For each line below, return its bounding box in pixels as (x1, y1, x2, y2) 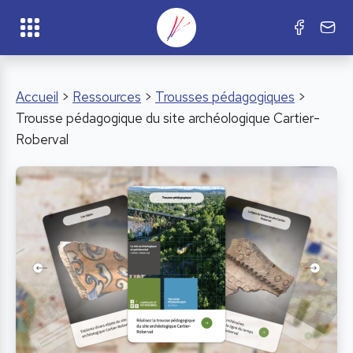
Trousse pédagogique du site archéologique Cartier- (16, 110, 320, 127)
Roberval (16, 131, 69, 148)
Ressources (72, 88, 141, 106)
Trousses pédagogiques (155, 88, 295, 106)
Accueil (16, 88, 58, 106)
